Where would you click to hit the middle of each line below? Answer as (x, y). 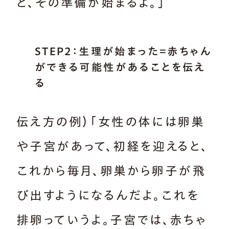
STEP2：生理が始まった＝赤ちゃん (123, 51)
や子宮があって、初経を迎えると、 (112, 146)
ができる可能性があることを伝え (120, 67)
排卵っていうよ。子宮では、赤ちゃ (112, 220)
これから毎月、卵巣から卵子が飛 (111, 171)
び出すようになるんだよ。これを (108, 196)
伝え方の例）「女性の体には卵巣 (110, 122)
